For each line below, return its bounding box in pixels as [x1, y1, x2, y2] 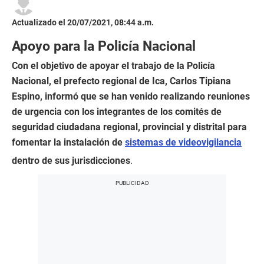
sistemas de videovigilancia [125, 137, 242, 148]
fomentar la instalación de [12, 137, 125, 148]
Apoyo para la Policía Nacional [12, 38, 196, 54]
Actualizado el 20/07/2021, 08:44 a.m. [12, 18, 154, 28]
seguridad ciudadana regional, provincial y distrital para [12, 121, 247, 133]
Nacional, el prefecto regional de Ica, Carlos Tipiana [12, 75, 231, 87]
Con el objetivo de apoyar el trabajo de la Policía [12, 60, 215, 72]
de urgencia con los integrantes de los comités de [12, 106, 222, 118]
